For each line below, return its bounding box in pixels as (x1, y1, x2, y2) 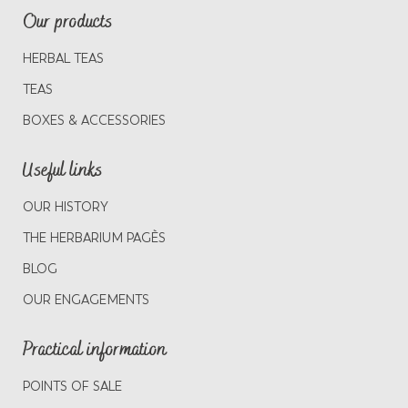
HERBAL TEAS (23, 51, 104, 67)
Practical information (23, 337, 167, 364)
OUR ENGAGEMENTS (23, 292, 149, 309)
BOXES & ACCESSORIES (23, 113, 166, 129)
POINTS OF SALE (23, 379, 122, 395)
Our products (23, 9, 113, 36)
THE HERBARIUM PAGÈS (23, 230, 166, 247)
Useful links (23, 158, 103, 185)
